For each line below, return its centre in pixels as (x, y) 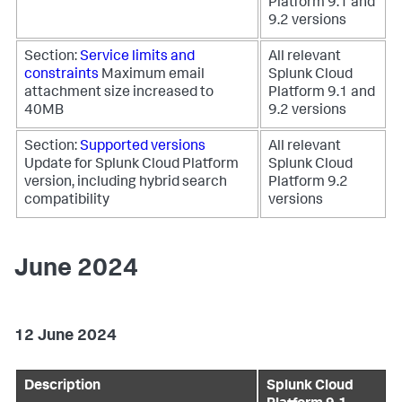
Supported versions (143, 147)
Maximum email (153, 75)
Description (62, 387)
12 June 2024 (66, 336)
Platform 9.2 (308, 183)
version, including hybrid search (126, 183)
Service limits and (137, 57)
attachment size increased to (119, 93)
